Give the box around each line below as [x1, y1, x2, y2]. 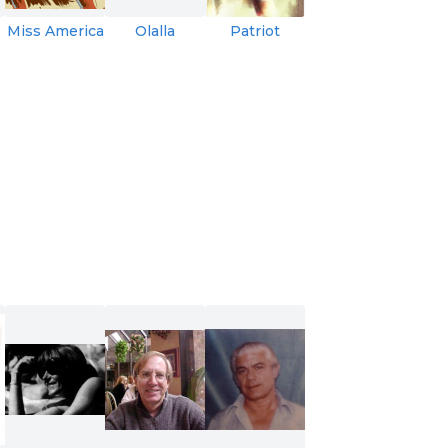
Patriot [230, 21, 281, 40]
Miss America [6, 21, 104, 40]
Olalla [135, 21, 176, 40]
